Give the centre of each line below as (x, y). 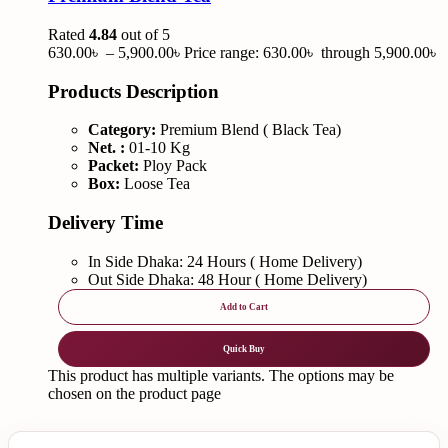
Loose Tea (155, 184)
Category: (122, 130)
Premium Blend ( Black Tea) (248, 130)
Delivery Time (108, 223)
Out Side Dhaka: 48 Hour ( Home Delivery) (227, 279)
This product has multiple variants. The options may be (221, 375)
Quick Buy (244, 348)
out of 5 (143, 34)
